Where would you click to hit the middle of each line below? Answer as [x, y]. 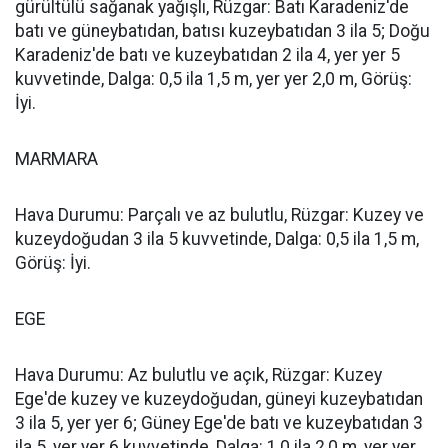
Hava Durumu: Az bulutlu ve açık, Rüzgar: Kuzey [198, 375]
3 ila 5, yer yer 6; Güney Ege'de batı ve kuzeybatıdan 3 [219, 423]
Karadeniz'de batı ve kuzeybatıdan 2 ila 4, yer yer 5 [207, 55]
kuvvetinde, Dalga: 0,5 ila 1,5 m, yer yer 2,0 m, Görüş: [213, 79]
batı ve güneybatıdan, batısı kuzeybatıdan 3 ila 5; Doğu [222, 31]
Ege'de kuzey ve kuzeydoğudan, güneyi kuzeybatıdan [219, 399]
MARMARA [56, 159]
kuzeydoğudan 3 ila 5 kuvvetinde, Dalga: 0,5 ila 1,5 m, [217, 239]
